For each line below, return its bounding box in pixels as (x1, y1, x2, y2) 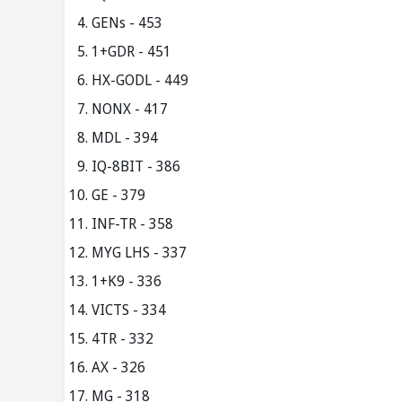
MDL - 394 (92, 127, 158, 148)
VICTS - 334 (92, 300, 166, 320)
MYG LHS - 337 (92, 242, 187, 263)
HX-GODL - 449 (92, 70, 188, 91)
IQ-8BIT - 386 (92, 156, 180, 177)
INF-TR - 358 (92, 214, 173, 234)
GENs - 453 (92, 13, 162, 33)
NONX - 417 (92, 99, 168, 119)
